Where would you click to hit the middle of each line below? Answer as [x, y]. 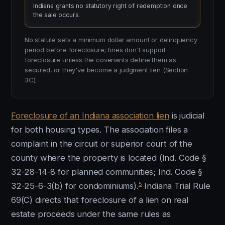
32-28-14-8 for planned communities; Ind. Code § [107, 172]
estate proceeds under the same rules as [91, 214]
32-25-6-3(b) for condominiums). [75, 186]
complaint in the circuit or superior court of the [102, 144]
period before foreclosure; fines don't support [95, 50]
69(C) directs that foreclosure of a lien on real [100, 200]
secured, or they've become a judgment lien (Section [106, 70]
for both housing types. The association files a [100, 130]
